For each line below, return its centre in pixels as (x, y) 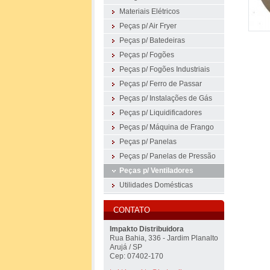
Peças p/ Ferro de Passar (161, 84)
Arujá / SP (126, 247)
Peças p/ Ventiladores (156, 171)
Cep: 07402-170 (137, 256)
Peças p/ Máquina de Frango (167, 127)
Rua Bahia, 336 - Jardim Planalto (164, 238)
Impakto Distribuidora (147, 229)
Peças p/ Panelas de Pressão (168, 156)
